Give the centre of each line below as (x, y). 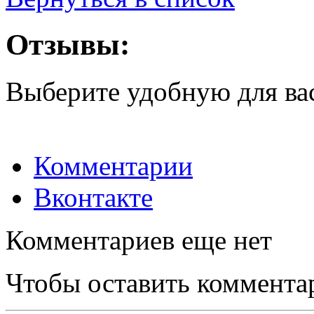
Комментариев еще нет (139, 240)
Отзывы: (68, 44)
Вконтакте (93, 197)
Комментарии (113, 165)
